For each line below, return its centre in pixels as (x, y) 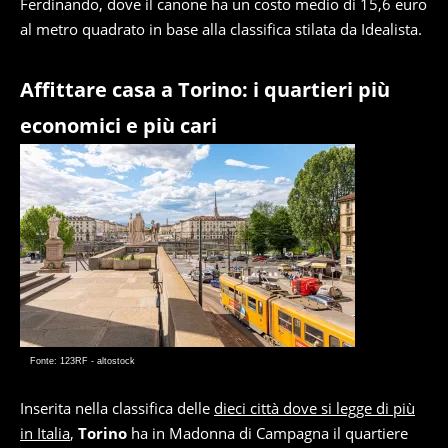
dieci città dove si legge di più (314, 408)
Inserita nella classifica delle (117, 408)
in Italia (45, 433)
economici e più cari (118, 125)
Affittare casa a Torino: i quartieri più (205, 89)
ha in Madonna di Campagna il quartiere (267, 433)
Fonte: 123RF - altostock (82, 361)
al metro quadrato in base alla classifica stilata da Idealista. (221, 29)
